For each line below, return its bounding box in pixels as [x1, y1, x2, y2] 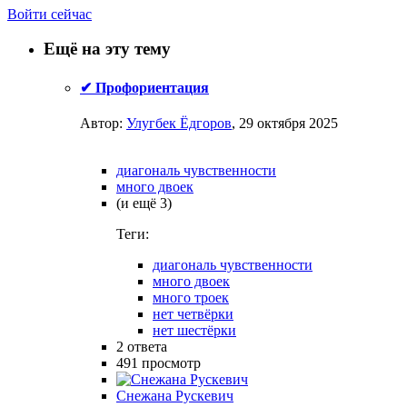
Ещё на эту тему [44, 39, 171, 59]
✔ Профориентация [80, 79, 209, 95]
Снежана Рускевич [116, 387, 233, 403]
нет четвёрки [153, 305, 233, 322]
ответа [127, 338, 167, 354]
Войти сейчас [7, 5, 92, 22]
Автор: [80, 114, 126, 131]
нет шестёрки [153, 322, 236, 338]
